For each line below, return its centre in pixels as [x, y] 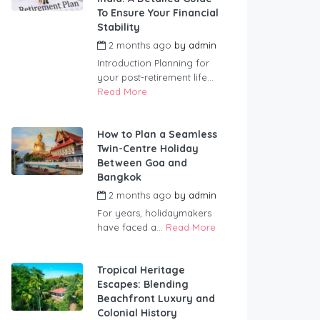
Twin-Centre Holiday [148, 149]
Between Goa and [142, 163]
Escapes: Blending [143, 285]
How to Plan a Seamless [157, 135]
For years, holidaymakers [154, 213]
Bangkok [119, 177]
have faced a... [131, 227]
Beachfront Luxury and [156, 299]
